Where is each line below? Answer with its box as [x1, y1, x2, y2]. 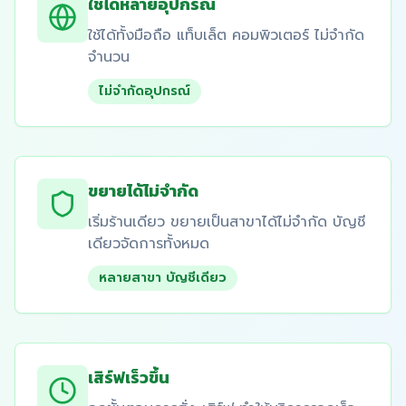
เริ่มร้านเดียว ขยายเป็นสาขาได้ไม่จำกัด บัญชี [88, 211, 365, 233]
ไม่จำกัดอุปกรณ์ [99, 82, 190, 101]
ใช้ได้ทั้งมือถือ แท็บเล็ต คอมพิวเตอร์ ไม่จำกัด [88, 24, 364, 46]
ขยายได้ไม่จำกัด [88, 179, 198, 203]
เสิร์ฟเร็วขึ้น [88, 365, 169, 390]
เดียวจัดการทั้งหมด [88, 233, 209, 255]
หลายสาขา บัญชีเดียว [99, 268, 227, 287]
